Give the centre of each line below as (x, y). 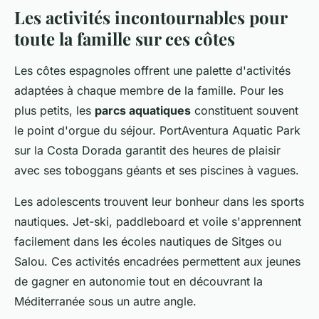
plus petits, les (54, 110)
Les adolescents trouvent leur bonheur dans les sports (159, 201)
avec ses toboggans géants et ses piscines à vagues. (157, 170)
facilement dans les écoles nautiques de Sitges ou (148, 241)
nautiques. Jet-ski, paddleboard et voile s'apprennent (158, 221)
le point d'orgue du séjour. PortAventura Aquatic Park (157, 130)
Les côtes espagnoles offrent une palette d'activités (152, 70)
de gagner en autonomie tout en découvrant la (138, 281)
